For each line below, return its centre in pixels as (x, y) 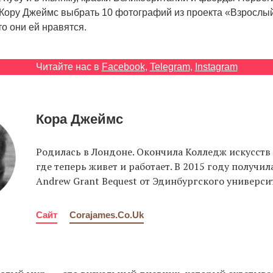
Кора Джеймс (80, 119)
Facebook (123, 67)
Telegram (170, 67)
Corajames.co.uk (107, 215)
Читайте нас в (69, 67)
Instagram (216, 67)
